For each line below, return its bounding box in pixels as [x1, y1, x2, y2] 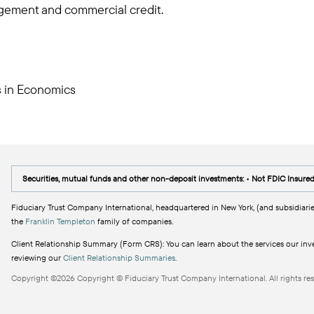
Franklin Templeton [25, 216, 95, 226]
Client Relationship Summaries [63, 252, 175, 263]
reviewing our [11, 252, 63, 263]
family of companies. [95, 216, 173, 226]
